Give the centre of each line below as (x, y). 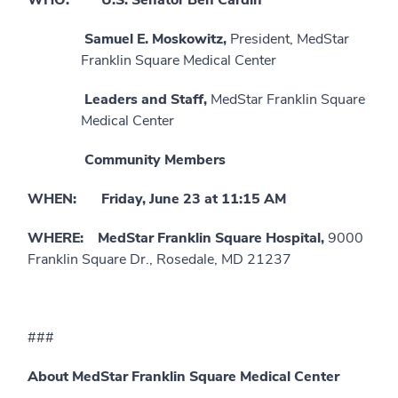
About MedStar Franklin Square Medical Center (183, 376)
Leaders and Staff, (146, 99)
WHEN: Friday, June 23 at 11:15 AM (157, 199)
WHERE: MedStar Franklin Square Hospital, (178, 238)
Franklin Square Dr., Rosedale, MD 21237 (159, 259)
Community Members (182, 159)
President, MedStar (290, 39)
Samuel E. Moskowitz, (155, 39)
